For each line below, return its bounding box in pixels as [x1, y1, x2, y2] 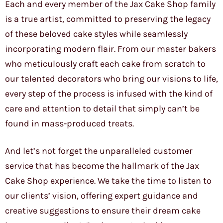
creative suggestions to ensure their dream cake [5, 205, 201, 217]
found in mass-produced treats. [5, 118, 134, 129]
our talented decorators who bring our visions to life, [5, 73, 218, 85]
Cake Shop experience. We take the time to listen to [5, 175, 212, 187]
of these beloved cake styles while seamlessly [5, 28, 188, 40]
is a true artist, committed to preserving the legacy [5, 13, 211, 25]
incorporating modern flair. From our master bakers [5, 43, 216, 55]
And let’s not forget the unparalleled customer [5, 145, 193, 157]
